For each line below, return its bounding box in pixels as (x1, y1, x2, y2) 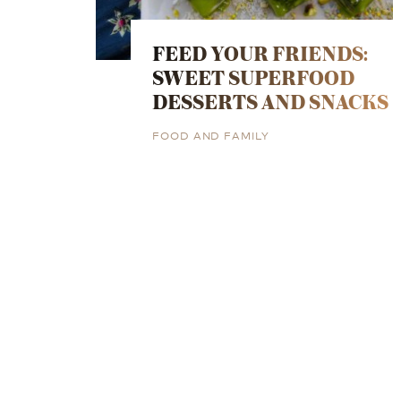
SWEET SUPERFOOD (152, 61, 355, 93)
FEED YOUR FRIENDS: (152, 37, 369, 69)
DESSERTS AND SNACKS (152, 85, 389, 117)
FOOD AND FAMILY (152, 126, 269, 142)
